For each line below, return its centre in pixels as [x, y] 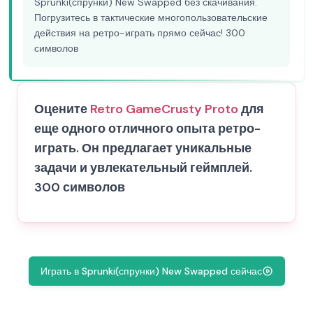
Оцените [62, 109]
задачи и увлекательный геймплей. [143, 168]
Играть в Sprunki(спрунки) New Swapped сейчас [151, 271]
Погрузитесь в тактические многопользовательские [151, 17]
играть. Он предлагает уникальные [143, 148]
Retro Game [126, 109]
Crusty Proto [200, 109]
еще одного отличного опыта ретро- [147, 129]
